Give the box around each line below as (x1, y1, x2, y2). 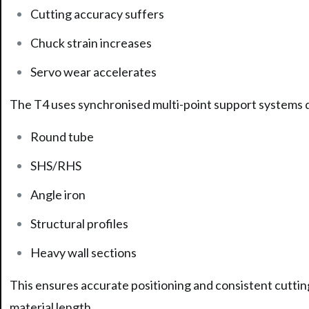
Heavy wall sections (30, 244, 137, 260)
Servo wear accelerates (30, 63, 157, 79)
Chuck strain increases (30, 34, 152, 50)
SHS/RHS (30, 157, 81, 173)
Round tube (30, 128, 94, 144)
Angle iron (30, 186, 86, 202)
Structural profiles (30, 215, 128, 231)
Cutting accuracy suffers (30, 6, 164, 21)
